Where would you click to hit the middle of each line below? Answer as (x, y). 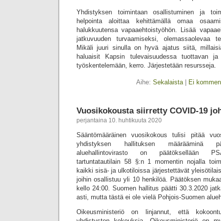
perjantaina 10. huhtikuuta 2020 (119, 120)
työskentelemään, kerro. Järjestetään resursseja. (146, 65)
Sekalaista (168, 82)
